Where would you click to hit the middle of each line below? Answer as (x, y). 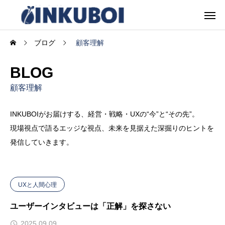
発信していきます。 (42, 142)
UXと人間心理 (37, 185)
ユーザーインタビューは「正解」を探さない (90, 206)
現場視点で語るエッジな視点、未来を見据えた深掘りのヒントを (112, 128)
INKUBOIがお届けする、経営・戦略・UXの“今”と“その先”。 (104, 114)
